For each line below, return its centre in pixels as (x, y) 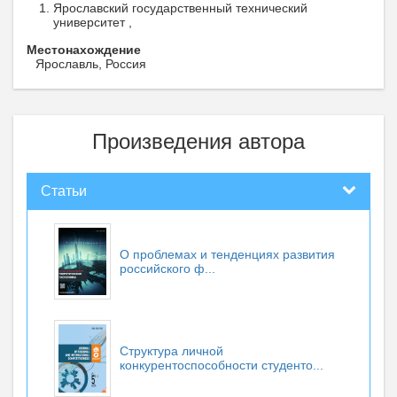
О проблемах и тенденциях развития (227, 254)
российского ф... (167, 269)
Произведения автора (198, 141)
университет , (93, 22)
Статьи (64, 191)
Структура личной (171, 351)
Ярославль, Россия (91, 64)
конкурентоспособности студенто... (222, 366)
